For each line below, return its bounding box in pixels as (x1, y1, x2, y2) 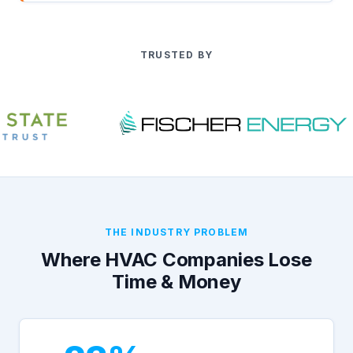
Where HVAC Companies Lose (41, 248, 312, 271)
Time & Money (112, 270, 241, 293)
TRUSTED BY (140, 49, 213, 61)
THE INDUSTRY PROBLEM (104, 226, 249, 238)
